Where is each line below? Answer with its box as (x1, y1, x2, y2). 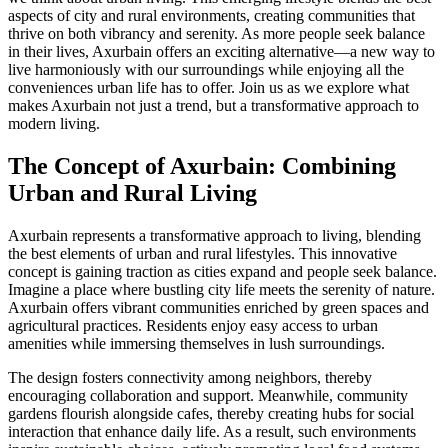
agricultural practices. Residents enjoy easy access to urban (8, 317, 378, 335)
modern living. (8, 115, 100, 133)
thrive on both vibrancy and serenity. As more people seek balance (8, 25, 425, 43)
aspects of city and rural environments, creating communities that (8, 7, 415, 25)
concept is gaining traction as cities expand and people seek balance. (8, 263, 437, 281)
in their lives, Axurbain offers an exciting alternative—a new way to (8, 43, 435, 61)
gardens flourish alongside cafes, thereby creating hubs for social (8, 405, 414, 423)
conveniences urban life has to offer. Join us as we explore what (8, 79, 409, 97)
